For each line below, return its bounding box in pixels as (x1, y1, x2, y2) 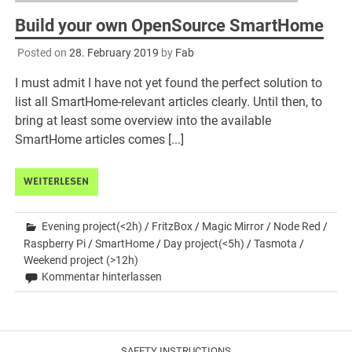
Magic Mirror (202, 220, 265, 233)
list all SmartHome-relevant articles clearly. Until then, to (15, 94, 323, 110)
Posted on (16, 46, 69, 60)
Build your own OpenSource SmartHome (15, 15, 324, 35)
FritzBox (152, 220, 193, 233)
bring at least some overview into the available (15, 113, 272, 129)
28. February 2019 (68, 46, 159, 60)
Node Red (273, 220, 321, 233)
